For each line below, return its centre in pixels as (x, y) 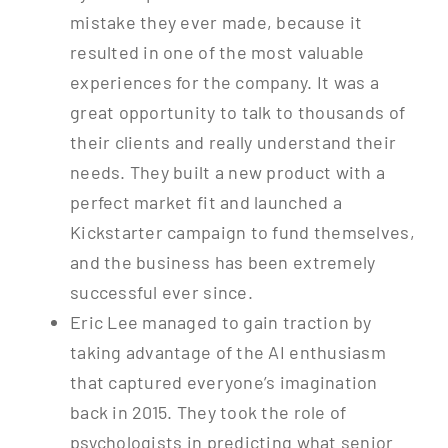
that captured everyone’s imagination (223, 382)
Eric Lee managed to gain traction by (220, 322)
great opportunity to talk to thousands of (237, 112)
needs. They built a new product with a (227, 172)
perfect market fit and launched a (205, 202)
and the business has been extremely (222, 262)
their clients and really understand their (233, 142)
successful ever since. (161, 292)
